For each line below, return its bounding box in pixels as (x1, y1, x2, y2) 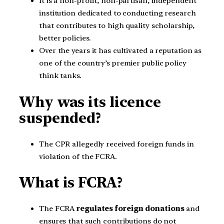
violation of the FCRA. (39, 151, 117, 161)
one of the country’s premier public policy (39, 58, 186, 68)
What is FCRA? (19, 174, 122, 191)
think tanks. (39, 71, 81, 80)
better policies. (39, 33, 91, 43)
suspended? (19, 109, 101, 127)
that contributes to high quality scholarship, (39, 21, 194, 30)
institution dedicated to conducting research (39, 8, 196, 18)
